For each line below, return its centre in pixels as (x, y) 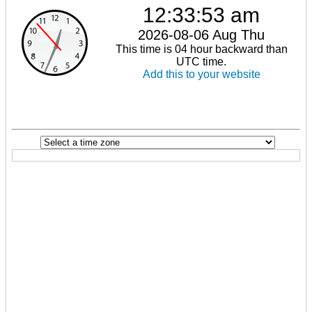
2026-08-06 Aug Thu (201, 34)
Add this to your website (201, 74)
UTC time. (201, 61)
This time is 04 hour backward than (201, 49)
